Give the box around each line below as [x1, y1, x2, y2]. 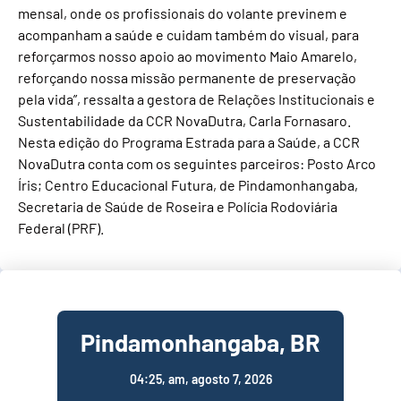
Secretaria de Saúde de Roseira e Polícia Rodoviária [18, 198, 337, 216]
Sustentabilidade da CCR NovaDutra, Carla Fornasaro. [18, 112, 351, 130]
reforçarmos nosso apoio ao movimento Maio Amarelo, [18, 47, 357, 65]
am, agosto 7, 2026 [167, 371, 272, 387]
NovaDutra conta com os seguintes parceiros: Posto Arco [18, 155, 376, 173]
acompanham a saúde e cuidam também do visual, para [18, 26, 359, 44]
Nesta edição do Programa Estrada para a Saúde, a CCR [18, 133, 360, 151]
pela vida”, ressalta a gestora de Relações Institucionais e [18, 90, 375, 108]
